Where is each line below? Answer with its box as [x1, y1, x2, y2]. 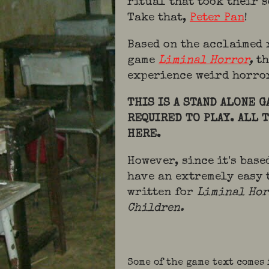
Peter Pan [190, 13, 244, 24]
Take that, [127, 13, 190, 24]
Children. [127, 203, 184, 214]
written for [127, 187, 197, 199]
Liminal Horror [159, 55, 249, 67]
